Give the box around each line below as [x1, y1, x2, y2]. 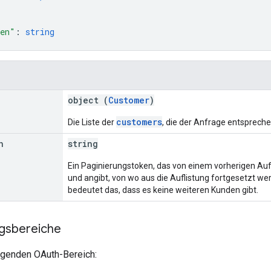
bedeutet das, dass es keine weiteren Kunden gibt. [68, 184, 258, 195]
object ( [68, 94, 108, 106]
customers [116, 116, 162, 128]
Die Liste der [68, 117, 116, 127]
